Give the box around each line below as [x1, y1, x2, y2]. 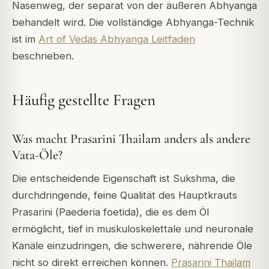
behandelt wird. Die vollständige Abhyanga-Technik [12, 16, 254, 28]
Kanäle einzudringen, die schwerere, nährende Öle [12, 240, 252, 252]
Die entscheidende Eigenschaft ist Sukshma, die [12, 172, 235, 185]
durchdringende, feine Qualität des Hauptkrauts [12, 189, 237, 202]
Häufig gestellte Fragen [12, 90, 156, 110]
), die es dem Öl [136, 206, 209, 219]
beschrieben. [12, 49, 74, 62]
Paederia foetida [59, 206, 136, 219]
